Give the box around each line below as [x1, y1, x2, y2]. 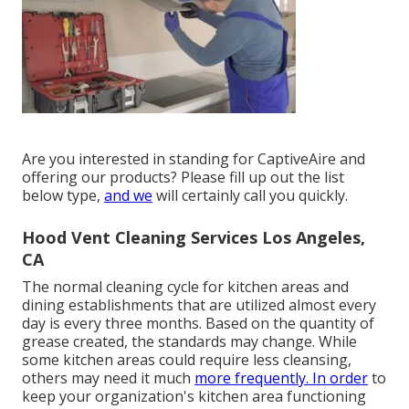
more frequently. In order [194, 368, 368, 389]
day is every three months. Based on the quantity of [22, 313, 374, 334]
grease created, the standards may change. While [22, 331, 357, 352]
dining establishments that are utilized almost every [22, 295, 376, 316]
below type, [22, 185, 104, 206]
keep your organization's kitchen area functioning [22, 386, 366, 407]
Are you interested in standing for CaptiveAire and [22, 149, 365, 170]
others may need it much [22, 368, 194, 389]
